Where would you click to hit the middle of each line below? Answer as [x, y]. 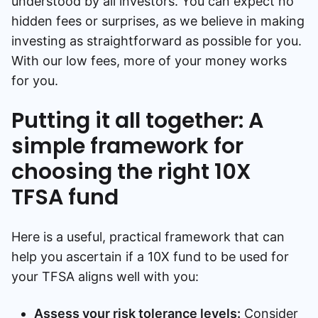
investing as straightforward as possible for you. [157, 40]
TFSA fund [65, 197]
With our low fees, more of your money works [149, 60]
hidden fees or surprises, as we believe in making [158, 21]
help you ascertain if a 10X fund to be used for [150, 256]
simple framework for [127, 146]
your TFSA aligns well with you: [105, 276]
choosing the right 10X [131, 171]
